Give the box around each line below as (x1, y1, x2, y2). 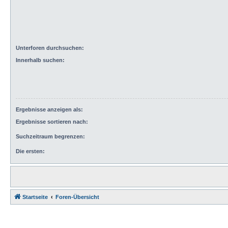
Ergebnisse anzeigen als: (16, 106, 83, 112)
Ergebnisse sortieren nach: (16, 119, 88, 125)
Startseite (22, 194, 48, 201)
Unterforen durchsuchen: (16, 44, 84, 51)
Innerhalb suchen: (16, 57, 65, 64)
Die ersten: (16, 148, 45, 155)
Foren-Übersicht (55, 194, 99, 201)
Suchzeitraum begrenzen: (16, 133, 85, 140)
